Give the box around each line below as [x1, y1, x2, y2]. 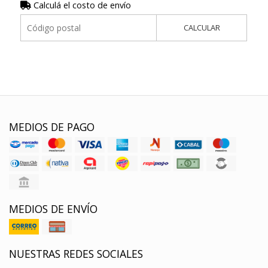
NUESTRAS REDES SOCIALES [9, 246, 143, 261]
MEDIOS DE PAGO [9, 120, 95, 135]
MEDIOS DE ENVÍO [9, 202, 98, 217]
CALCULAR [183, 22, 220, 33]
